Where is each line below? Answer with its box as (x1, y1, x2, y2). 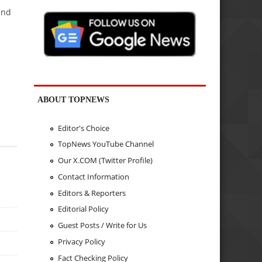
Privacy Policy (57, 236, 105, 247)
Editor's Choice (57, 122, 109, 133)
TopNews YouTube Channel (57, 139, 154, 150)
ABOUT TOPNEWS (37, 95, 110, 105)
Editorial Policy (57, 204, 109, 215)
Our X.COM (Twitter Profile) (57, 155, 153, 166)
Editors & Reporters (57, 187, 126, 198)
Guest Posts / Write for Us (57, 220, 147, 231)
